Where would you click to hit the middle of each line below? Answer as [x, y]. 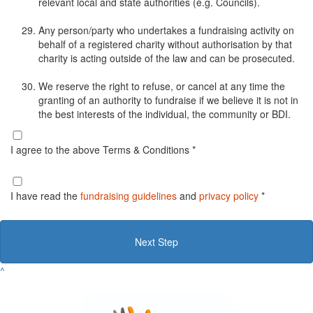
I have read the [45, 195]
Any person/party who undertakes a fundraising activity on [166, 30]
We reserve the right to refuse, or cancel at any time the [162, 86]
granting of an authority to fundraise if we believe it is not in [168, 100]
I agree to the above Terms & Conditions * [103, 149]
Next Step [156, 241]
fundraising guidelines [129, 195]
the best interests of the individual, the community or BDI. [165, 114]
